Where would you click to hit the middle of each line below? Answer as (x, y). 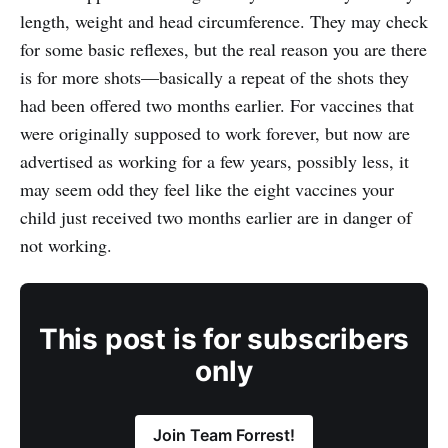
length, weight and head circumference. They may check (224, 21)
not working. (66, 245)
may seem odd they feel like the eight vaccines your (207, 189)
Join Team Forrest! (224, 435)
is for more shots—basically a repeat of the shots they (214, 77)
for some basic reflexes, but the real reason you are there (223, 49)
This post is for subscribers (224, 339)
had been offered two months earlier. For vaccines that (217, 105)
